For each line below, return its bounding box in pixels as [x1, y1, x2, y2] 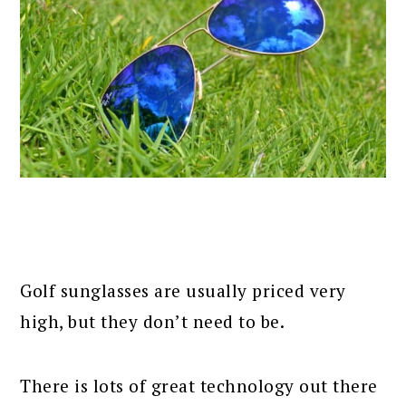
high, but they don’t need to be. [20, 309, 285, 333]
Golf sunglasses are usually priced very [20, 278, 346, 302]
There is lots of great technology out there [20, 373, 378, 397]
